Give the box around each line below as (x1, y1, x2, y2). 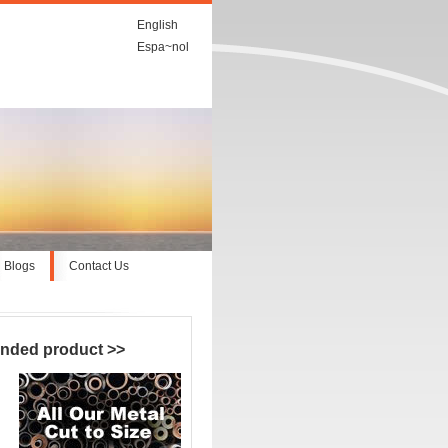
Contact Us (69, 259, 129, 273)
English (137, 18, 178, 32)
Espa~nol (137, 40, 189, 54)
